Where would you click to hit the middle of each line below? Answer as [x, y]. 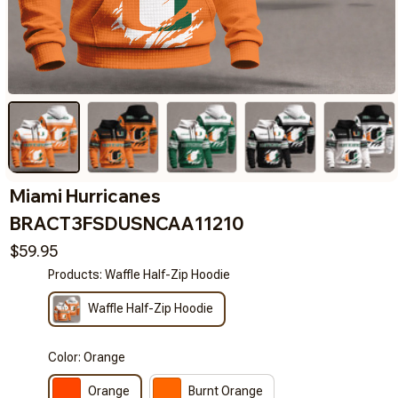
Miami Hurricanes [85, 195]
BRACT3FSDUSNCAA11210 [127, 223]
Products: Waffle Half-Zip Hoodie [139, 274]
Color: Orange [87, 357]
